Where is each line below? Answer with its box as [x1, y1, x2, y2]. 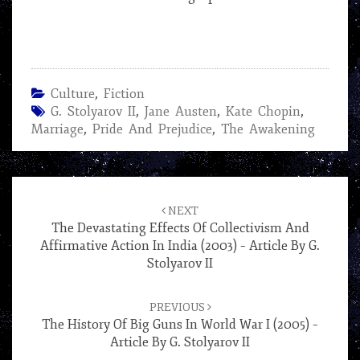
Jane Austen [145, 104, 217, 120]
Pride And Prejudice [92, 121, 212, 137]
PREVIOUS [149, 301, 207, 314]
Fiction [104, 86, 145, 102]
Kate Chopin [226, 104, 301, 120]
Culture [51, 86, 95, 102]
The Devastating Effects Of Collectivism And [51, 220, 309, 236]
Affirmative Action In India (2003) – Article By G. [40, 238, 320, 254]
